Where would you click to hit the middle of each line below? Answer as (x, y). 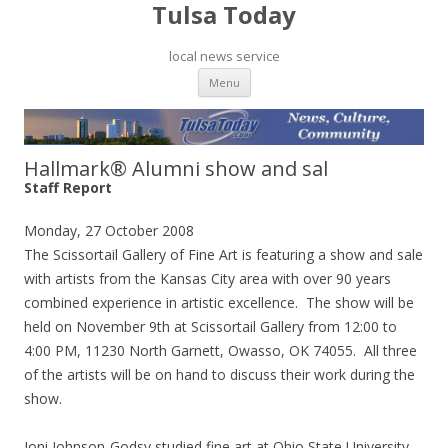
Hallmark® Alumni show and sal (176, 168)
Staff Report (68, 187)
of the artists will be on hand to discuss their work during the (219, 374)
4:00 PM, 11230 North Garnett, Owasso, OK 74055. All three (220, 350)
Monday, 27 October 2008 (109, 230)
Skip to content (299, 74)
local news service (224, 56)
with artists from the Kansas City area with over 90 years (207, 278)
